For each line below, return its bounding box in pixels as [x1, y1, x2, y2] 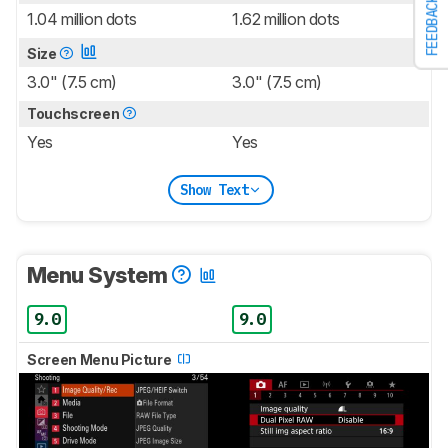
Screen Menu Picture [27, 351, 174, 369]
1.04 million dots [27, 9, 137, 30]
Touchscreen [27, 105, 122, 123]
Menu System [27, 262, 172, 289]
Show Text [179, 180, 249, 199]
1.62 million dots [232, 9, 340, 30]
